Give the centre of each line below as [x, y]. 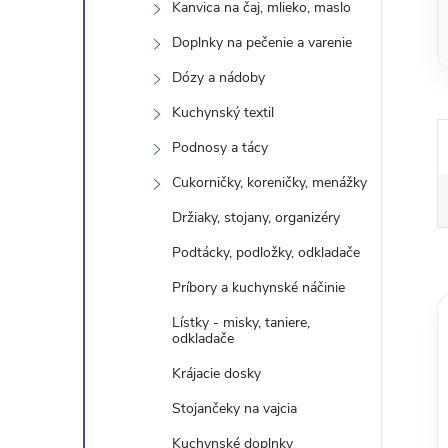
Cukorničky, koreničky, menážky [269, 182]
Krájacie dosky [216, 373]
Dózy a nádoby [218, 77]
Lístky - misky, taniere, [241, 322]
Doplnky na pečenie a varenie [262, 42]
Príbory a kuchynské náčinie [258, 287]
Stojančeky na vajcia [234, 408]
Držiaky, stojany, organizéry [256, 217]
